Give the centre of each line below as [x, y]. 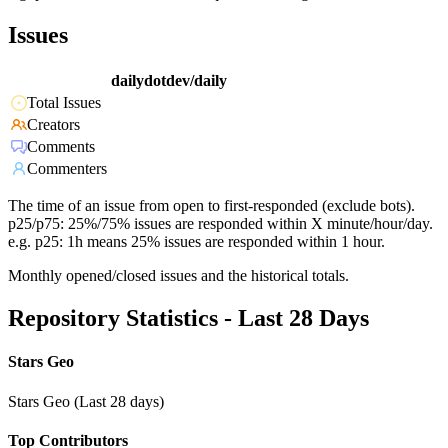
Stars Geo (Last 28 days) [86, 401]
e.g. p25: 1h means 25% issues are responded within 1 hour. [196, 242]
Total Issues [64, 103]
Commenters [67, 169]
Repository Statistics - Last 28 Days [188, 318]
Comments [61, 147]
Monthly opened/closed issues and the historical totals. [178, 276]
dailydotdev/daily [169, 81]
